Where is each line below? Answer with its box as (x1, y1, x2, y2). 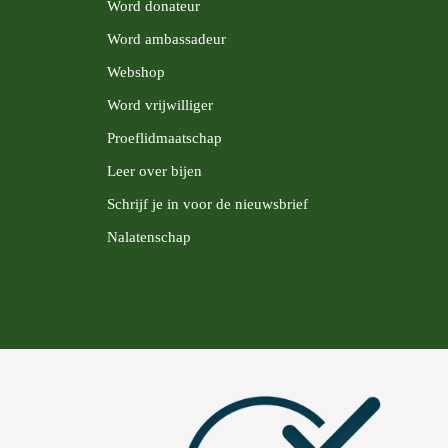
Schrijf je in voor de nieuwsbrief (107, 195, 308, 212)
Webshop (107, 63, 165, 80)
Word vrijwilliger (107, 96, 213, 113)
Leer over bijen (107, 162, 202, 179)
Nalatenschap (107, 228, 191, 245)
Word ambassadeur (107, 30, 226, 47)
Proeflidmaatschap (107, 129, 222, 146)
